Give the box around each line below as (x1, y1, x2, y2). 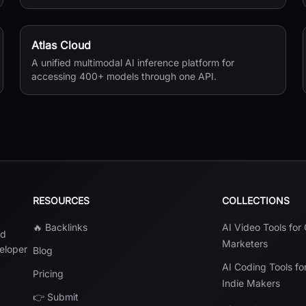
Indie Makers (222, 277, 281, 289)
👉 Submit (33, 291, 79, 303)
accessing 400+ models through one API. (31, 70, 217, 82)
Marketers (222, 238, 268, 249)
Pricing (33, 268, 64, 279)
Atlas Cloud (31, 38, 92, 52)
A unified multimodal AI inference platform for (31, 57, 235, 68)
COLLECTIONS (222, 195, 290, 206)
